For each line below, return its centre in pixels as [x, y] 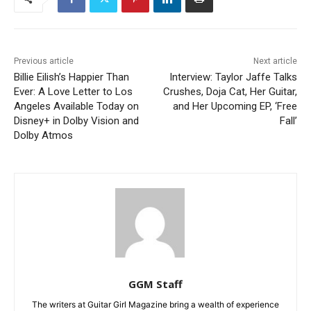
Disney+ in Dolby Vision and [76, 121]
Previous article [44, 61]
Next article [275, 61]
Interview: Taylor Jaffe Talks [233, 77]
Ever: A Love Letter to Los [73, 92]
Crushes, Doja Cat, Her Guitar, [230, 92]
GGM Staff [155, 284]
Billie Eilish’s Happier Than [72, 77]
